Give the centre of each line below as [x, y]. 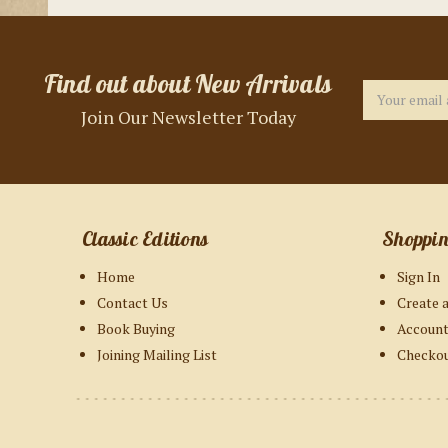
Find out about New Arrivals [188, 84]
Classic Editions [145, 238]
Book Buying [136, 329]
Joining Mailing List [157, 355]
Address [389, 111]
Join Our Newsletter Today [188, 117]
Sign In [418, 277]
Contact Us [132, 303]
